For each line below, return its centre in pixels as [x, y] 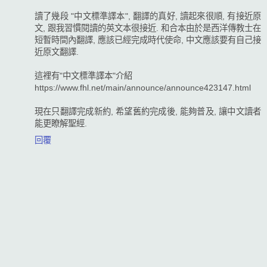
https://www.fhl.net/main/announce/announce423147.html [143, 87]
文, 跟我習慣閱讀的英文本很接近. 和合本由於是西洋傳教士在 [148, 28]
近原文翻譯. [57, 52]
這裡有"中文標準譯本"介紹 [83, 75]
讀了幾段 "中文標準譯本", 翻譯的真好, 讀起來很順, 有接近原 [148, 16]
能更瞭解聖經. [61, 123]
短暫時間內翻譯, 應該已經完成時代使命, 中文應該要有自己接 [148, 40]
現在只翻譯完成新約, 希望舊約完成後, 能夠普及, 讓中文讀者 [148, 111]
